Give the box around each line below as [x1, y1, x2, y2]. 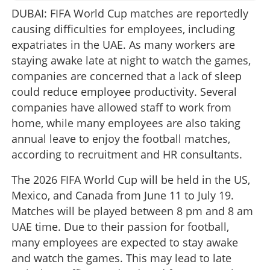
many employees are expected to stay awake [11, 234, 238, 250]
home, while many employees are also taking [11, 115, 240, 130]
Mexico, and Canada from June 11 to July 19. [11, 187, 234, 202]
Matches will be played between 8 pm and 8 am [11, 203, 253, 218]
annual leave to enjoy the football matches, [11, 131, 230, 146]
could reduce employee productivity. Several [11, 84, 237, 99]
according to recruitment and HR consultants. [11, 146, 242, 162]
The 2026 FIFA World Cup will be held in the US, [11, 172, 250, 187]
